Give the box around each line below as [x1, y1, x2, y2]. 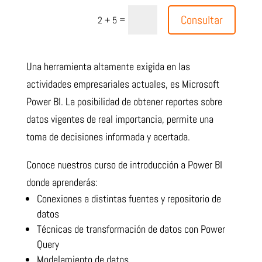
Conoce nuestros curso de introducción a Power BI [26, 158, 222, 172]
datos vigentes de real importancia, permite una [26, 112, 213, 126]
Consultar [181, 12, 223, 28]
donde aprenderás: [26, 175, 98, 189]
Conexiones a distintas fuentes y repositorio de [36, 192, 221, 206]
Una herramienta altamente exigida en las [26, 60, 190, 74]
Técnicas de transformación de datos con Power [36, 222, 225, 236]
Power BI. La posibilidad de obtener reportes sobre [26, 95, 222, 109]
